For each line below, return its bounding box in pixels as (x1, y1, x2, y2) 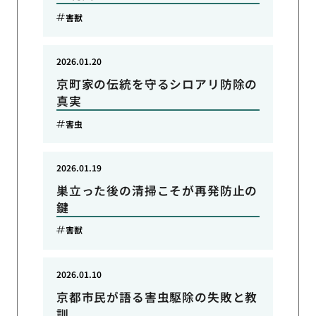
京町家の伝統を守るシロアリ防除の (56, 75, 258, 93)
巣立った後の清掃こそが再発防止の (56, 181, 258, 199)
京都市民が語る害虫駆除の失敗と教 (56, 288, 258, 305)
